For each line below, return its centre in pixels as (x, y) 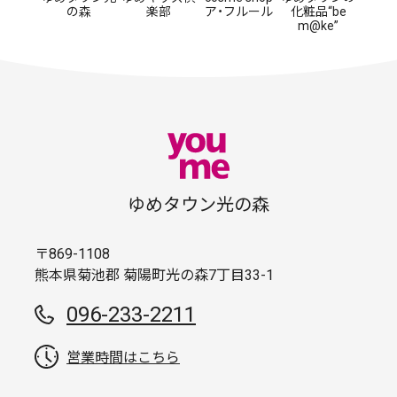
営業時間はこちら (123, 358)
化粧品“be (318, 11)
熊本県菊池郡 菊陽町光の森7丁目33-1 (154, 276)
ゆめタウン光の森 (198, 205)
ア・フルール (238, 11)
